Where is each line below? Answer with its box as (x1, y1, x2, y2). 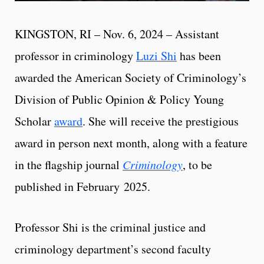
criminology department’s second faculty (15, 240, 211, 257)
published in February (15, 178, 120, 194)
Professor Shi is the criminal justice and (15, 219, 206, 235)
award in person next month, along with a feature (15, 134, 247, 151)
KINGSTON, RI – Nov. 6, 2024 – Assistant (15, 25, 219, 42)
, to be (183, 156, 212, 173)
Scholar (15, 113, 54, 129)
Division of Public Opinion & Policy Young (15, 91, 224, 107)
